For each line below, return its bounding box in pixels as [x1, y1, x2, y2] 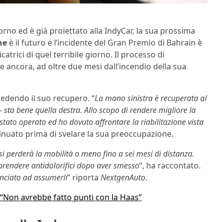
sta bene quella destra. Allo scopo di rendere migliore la [4, 105, 196, 116]
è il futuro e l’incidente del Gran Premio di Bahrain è [7, 37, 202, 49]
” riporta [67, 172, 101, 183]
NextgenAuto [101, 172, 145, 183]
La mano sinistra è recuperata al [95, 93, 207, 104]
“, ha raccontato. [139, 160, 201, 171]
